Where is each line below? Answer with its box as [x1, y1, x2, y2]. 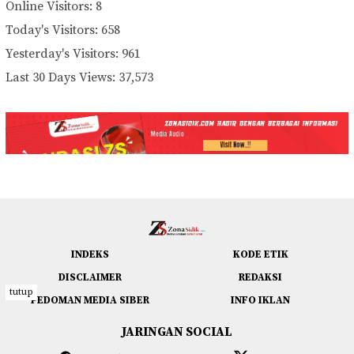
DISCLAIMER [58, 271, 122, 284]
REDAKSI [239, 271, 283, 284]
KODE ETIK [232, 248, 288, 262]
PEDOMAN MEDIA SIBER [31, 294, 149, 307]
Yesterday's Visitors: [6, 45, 122, 62]
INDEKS [71, 248, 109, 262]
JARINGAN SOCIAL [122, 323, 232, 340]
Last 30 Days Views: [6, 69, 119, 85]
